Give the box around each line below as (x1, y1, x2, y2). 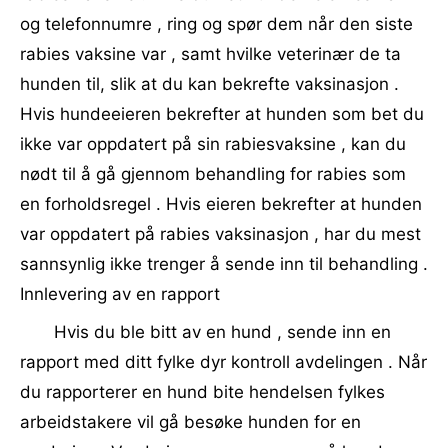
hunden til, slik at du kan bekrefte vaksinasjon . (20, 74, 399, 94)
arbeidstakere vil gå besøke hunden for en (20, 412, 361, 432)
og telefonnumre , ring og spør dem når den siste (20, 14, 413, 34)
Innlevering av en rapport (20, 284, 220, 304)
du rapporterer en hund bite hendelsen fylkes (20, 382, 385, 402)
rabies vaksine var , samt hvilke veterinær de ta (20, 44, 401, 64)
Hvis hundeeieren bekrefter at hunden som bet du (20, 104, 424, 124)
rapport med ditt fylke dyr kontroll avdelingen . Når (20, 352, 427, 372)
